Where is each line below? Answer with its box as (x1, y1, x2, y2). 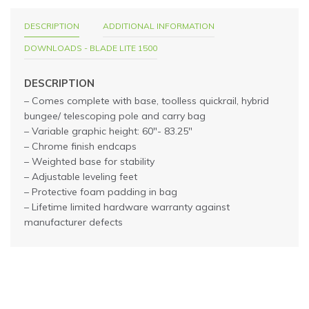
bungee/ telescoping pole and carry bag (24, 110, 206, 123)
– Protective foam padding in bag (24, 186, 177, 199)
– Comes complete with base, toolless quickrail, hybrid (24, 94, 269, 108)
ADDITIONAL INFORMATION (103, 21, 215, 32)
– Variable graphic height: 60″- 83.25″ (24, 125, 192, 138)
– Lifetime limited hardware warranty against (24, 201, 230, 214)
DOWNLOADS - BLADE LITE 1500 (24, 43, 157, 54)
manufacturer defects (24, 216, 123, 229)
